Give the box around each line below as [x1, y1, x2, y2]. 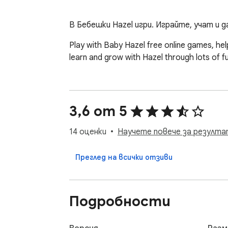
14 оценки [69, 127, 106, 137]
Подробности [69, 192, 170, 210]
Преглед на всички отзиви [75, 153, 173, 162]
